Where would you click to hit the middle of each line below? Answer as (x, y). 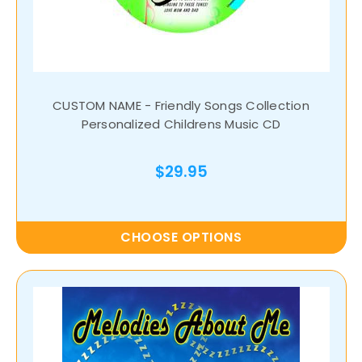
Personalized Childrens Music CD (181, 124)
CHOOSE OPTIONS (181, 238)
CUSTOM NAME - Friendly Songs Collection (181, 106)
